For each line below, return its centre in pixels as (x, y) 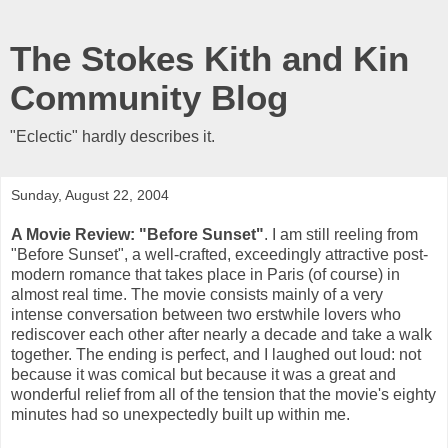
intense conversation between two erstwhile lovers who (206, 314)
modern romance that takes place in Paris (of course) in (205, 274)
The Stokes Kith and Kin (209, 59)
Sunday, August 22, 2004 (90, 195)
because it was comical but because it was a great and (203, 374)
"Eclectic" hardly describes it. (112, 136)
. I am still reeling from (341, 234)
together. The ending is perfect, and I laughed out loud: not (216, 354)
